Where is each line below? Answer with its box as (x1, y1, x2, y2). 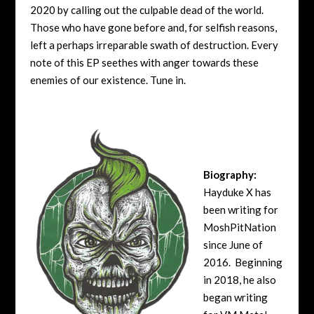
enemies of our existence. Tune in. (29, 73, 186, 86)
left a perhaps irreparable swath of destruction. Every (29, 38, 278, 51)
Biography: (203, 168, 259, 181)
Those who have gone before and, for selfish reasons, (29, 20, 277, 34)
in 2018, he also (203, 273, 276, 286)
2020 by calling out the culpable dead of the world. (29, 3, 264, 16)
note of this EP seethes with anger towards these (29, 55, 259, 69)
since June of (203, 238, 263, 251)
